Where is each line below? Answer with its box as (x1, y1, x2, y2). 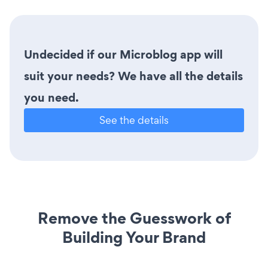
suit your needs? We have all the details (24, 67, 243, 84)
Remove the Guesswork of (37, 206, 231, 229)
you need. (24, 89, 79, 106)
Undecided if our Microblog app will (24, 45, 223, 63)
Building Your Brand (62, 226, 206, 248)
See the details (99, 112, 169, 127)
